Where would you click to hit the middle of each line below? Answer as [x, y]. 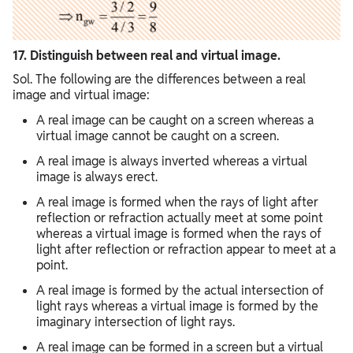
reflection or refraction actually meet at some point [180, 217]
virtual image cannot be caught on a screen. [158, 136]
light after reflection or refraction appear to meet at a [186, 249]
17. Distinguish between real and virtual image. [147, 55]
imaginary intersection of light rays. [136, 321]
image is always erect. [97, 176]
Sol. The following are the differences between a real [159, 79]
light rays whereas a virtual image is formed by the [177, 306]
